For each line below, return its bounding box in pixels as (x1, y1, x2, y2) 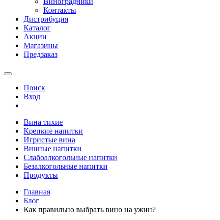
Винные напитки (24, 144, 82, 153)
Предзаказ (24, 50, 57, 58)
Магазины (24, 41, 58, 50)
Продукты (24, 171, 58, 179)
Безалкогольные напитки (24, 162, 108, 170)
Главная (24, 188, 50, 196)
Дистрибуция (24, 15, 68, 23)
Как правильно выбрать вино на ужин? (24, 205, 156, 214)
